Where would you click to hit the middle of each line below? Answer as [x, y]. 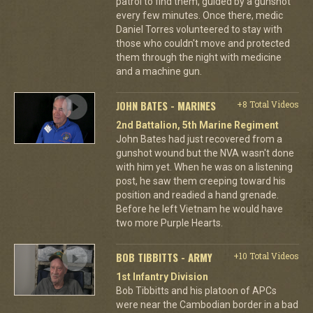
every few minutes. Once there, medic [199, 15]
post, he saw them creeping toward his [201, 181]
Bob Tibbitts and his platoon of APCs [196, 290]
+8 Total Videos [268, 104]
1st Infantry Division [162, 276]
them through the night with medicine [198, 57]
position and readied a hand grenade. [197, 195]
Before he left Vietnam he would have [199, 209]
